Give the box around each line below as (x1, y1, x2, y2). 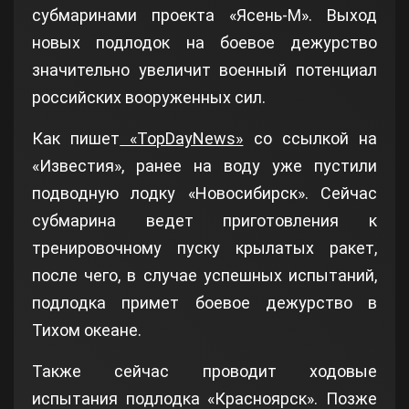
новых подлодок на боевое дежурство (32, 33, 377, 53)
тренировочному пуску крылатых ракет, (32, 238, 377, 258)
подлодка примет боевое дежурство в (32, 293, 377, 313)
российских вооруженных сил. (32, 88, 266, 108)
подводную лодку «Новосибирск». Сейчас (32, 184, 377, 204)
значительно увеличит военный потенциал (32, 60, 377, 80)
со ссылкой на (243, 129, 378, 149)
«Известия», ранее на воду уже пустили (32, 156, 377, 176)
